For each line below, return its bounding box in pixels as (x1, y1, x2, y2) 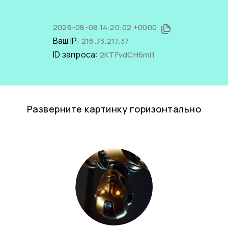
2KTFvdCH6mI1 (99, 49, 155, 60)
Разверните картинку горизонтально (26, 103, 202, 115)
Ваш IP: (52, 35, 81, 46)
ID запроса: (52, 49, 100, 60)
